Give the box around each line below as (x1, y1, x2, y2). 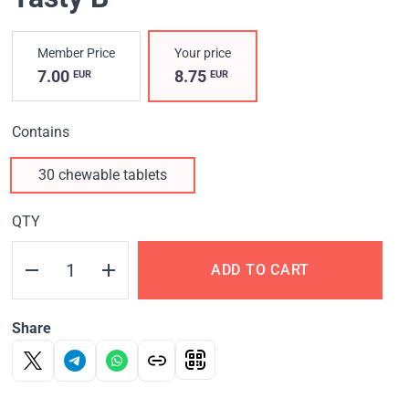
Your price (174, 46, 232, 61)
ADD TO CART (210, 261, 310, 279)
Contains (12, 123, 70, 142)
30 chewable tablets (38, 166, 168, 184)
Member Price (37, 46, 116, 61)
